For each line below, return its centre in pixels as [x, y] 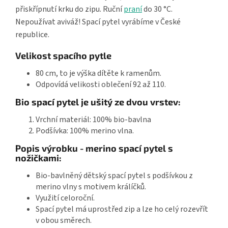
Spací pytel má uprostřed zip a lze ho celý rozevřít [122, 209]
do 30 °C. [157, 9]
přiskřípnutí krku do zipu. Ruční [69, 9]
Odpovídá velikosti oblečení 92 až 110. [101, 84]
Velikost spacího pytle [63, 55]
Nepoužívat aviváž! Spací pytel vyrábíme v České [98, 22]
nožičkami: [38, 158]
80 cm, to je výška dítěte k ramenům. [98, 73]
